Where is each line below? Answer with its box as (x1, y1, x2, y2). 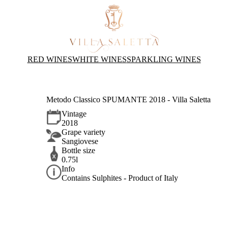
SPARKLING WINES (126, 55, 201, 64)
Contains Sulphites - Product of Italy (62, 174, 179, 183)
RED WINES (27, 55, 72, 64)
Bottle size (62, 146, 96, 155)
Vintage (62, 109, 87, 119)
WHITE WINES (72, 55, 127, 64)
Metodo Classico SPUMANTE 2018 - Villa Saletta (46, 95, 211, 104)
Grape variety (62, 128, 106, 137)
